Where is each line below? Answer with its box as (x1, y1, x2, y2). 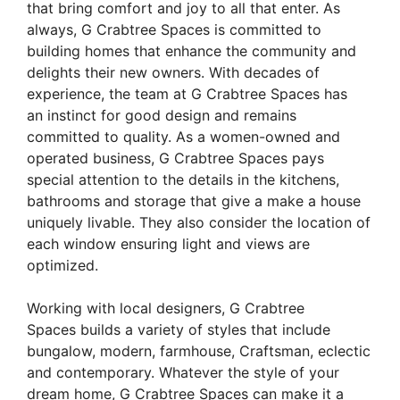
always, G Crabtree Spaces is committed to (27, 21, 321, 39)
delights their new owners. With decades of (27, 63, 320, 82)
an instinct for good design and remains (27, 106, 296, 125)
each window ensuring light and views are (27, 235, 310, 254)
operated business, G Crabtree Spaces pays (27, 149, 324, 168)
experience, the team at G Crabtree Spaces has (27, 85, 347, 104)
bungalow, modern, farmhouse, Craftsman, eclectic (27, 342, 371, 361)
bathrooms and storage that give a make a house (27, 192, 361, 211)
